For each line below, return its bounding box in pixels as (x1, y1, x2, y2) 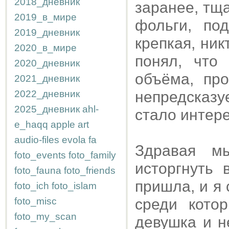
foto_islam (52, 180, 97, 191)
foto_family (68, 150, 116, 161)
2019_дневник (14, 27, 80, 38)
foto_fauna (14, 165, 61, 176)
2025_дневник (14, 104, 80, 114)
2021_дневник (14, 73, 80, 84)
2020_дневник (14, 58, 80, 68)
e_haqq (14, 119, 48, 130)
